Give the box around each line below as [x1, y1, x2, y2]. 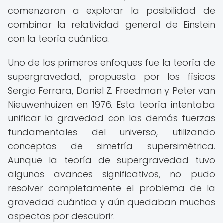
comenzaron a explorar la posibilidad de [8, 4, 215, 17]
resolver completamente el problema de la [8, 182, 215, 194]
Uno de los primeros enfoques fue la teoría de [8, 56, 215, 69]
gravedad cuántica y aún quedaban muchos [8, 196, 215, 208]
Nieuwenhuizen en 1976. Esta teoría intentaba [8, 98, 215, 111]
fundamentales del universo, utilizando [8, 126, 215, 138]
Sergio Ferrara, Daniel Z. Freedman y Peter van [8, 84, 215, 97]
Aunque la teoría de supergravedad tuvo [8, 154, 215, 166]
